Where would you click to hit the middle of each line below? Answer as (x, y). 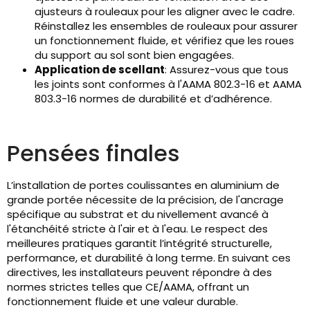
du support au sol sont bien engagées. (134, 55)
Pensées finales (93, 154)
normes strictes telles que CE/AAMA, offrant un (128, 287)
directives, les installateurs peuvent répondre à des (139, 273)
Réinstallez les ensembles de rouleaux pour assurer (166, 26)
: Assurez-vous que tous (227, 70)
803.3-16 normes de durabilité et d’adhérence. (153, 99)
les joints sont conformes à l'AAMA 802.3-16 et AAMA (168, 84)
